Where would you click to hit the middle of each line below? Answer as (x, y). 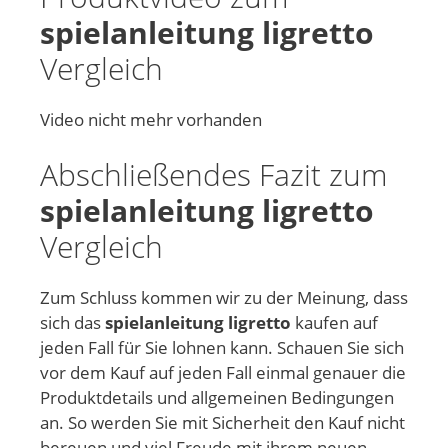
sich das (72, 323)
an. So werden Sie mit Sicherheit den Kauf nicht (222, 423)
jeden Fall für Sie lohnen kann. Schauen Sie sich (222, 348)
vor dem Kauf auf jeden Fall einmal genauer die (223, 373)
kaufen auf (334, 323)
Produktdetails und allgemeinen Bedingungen (217, 398)
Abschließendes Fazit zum (213, 175)
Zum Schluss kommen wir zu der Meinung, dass (224, 298)
